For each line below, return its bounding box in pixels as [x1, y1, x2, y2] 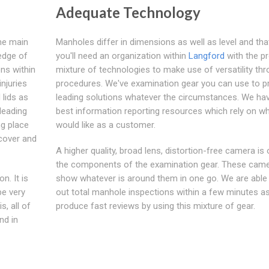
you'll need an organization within [55, 50, 189, 61]
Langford [188, 50, 225, 61]
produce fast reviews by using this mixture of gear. [55, 200, 255, 211]
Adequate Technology [55, 3, 201, 21]
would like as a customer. [55, 119, 156, 130]
